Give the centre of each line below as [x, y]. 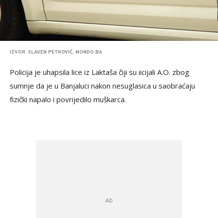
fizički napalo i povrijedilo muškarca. [68, 99]
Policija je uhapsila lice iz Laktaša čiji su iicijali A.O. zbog [100, 72]
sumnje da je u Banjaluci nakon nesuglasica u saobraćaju [102, 86]
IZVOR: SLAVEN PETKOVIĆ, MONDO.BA [56, 52]
